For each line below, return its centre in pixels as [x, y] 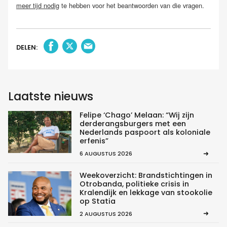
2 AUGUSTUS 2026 [106, 214]
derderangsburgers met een [133, 124]
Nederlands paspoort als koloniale [145, 133]
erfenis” [94, 141]
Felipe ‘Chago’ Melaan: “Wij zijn [137, 115]
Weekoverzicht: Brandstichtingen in [146, 175]
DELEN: [27, 48]
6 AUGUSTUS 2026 [106, 154]
